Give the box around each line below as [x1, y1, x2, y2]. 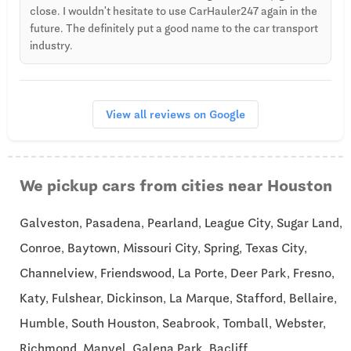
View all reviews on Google [106, 107, 245, 121]
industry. [30, 38, 73, 52]
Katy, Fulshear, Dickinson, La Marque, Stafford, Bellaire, [20, 290, 337, 306]
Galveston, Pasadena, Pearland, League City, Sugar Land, [20, 215, 342, 230]
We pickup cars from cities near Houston [20, 175, 332, 195]
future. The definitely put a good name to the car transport [30, 21, 318, 34]
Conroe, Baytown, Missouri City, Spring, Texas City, [20, 240, 307, 255]
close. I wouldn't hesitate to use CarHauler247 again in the [30, 4, 317, 17]
